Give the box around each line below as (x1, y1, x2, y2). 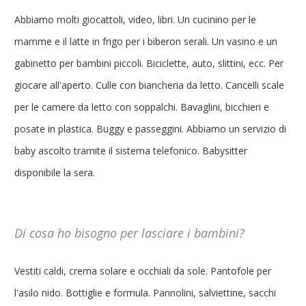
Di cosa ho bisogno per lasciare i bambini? (14, 225, 245, 241)
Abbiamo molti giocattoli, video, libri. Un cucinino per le (14, 13, 256, 26)
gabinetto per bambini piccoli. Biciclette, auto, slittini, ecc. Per (14, 57, 283, 70)
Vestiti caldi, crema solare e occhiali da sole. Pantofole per (14, 264, 271, 277)
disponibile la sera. (14, 166, 95, 179)
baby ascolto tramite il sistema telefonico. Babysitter (14, 144, 247, 157)
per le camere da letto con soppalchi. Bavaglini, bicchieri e (14, 100, 269, 113)
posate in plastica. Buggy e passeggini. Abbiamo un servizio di (14, 122, 286, 135)
